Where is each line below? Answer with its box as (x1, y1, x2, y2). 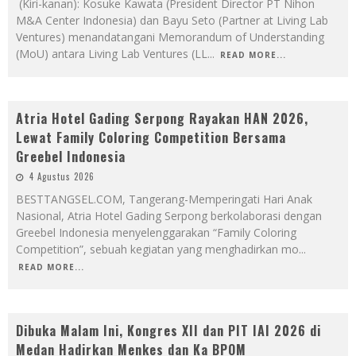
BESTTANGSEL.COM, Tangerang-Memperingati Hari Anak (16, 191, 312, 207)
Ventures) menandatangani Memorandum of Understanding (16, 29, 324, 44)
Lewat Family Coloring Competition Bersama (16, 127, 286, 147)
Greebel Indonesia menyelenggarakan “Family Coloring (16, 224, 296, 240)
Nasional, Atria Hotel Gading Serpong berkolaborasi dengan (16, 207, 322, 223)
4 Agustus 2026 (29, 169, 95, 183)
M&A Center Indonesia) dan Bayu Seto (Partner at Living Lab (16, 12, 328, 28)
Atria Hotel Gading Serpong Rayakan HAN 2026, (16, 108, 308, 128)
